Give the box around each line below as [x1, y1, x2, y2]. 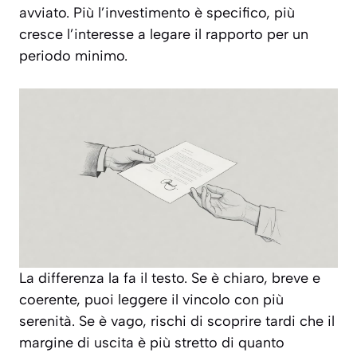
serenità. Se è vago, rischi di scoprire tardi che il [19, 312, 335, 331]
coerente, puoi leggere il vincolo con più [19, 291, 284, 309]
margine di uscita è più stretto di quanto [19, 334, 284, 352]
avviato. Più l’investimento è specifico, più [19, 4, 295, 22]
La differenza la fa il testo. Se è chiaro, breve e [19, 269, 320, 288]
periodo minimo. [19, 47, 127, 65]
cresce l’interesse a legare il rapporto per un [19, 25, 308, 44]
